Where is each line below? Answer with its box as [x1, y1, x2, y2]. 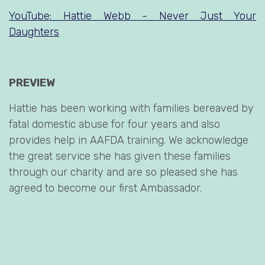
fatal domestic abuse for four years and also [9, 118, 220, 131]
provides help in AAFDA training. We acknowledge [9, 134, 248, 147]
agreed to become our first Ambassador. [9, 182, 202, 195]
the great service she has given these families [9, 150, 231, 163]
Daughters [9, 25, 59, 39]
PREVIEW [9, 76, 55, 90]
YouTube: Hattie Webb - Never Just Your [9, 9, 256, 23]
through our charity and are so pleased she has [9, 166, 238, 179]
